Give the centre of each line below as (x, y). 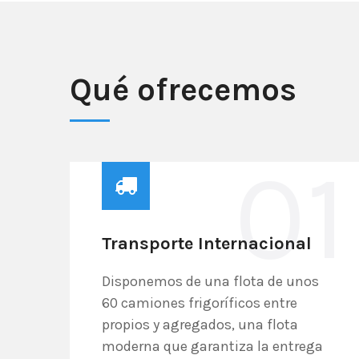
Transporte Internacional (207, 244)
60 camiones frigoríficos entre (200, 303)
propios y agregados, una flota (200, 325)
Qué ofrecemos (183, 89)
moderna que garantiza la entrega (212, 346)
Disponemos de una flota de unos (210, 281)
